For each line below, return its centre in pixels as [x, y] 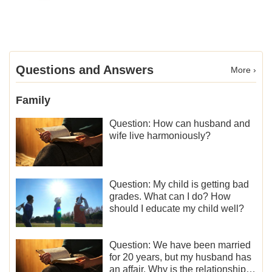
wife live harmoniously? [160, 135]
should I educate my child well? [177, 209]
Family [33, 100]
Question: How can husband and [180, 123]
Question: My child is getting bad [179, 185]
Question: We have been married [180, 245]
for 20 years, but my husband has [181, 257]
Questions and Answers [85, 70]
